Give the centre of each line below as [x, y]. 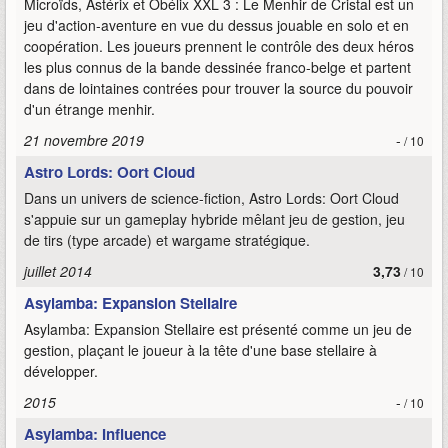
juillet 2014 [58, 271]
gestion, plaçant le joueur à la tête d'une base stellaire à [200, 350]
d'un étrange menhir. [89, 109]
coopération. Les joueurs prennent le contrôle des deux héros [219, 46]
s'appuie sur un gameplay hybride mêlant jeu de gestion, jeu [214, 219]
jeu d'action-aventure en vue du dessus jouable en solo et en [216, 25]
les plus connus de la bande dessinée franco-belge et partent [217, 67]
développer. [61, 371]
